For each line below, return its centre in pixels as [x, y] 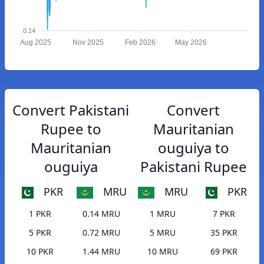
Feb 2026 [141, 43]
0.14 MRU [101, 214]
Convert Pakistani [71, 110]
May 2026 [191, 43]
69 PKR [224, 252]
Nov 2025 [88, 43]
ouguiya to [193, 148]
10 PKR [40, 252]
